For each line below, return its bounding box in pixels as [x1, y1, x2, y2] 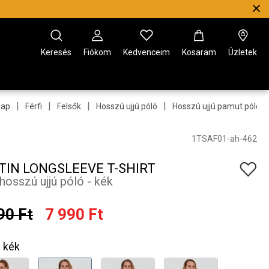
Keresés [41, 47, 71, 57]
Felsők [57, 101, 81, 111]
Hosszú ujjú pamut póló [172, 101, 261, 111]
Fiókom [83, 47, 111, 57]
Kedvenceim [123, 47, 170, 57]
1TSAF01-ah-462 [192, 133, 257, 144]
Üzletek [228, 47, 257, 57]
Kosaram [182, 47, 216, 57]
